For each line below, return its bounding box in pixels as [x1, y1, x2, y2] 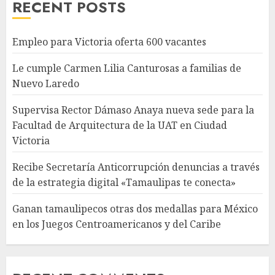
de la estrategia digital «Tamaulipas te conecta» [12, 176, 236, 190]
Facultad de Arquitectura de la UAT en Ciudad [12, 118, 227, 133]
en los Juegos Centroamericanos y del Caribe [12, 217, 221, 231]
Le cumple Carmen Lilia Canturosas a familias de [12, 61, 241, 76]
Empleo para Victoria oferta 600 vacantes [12, 35, 206, 49]
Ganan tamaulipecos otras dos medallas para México [12, 202, 258, 216]
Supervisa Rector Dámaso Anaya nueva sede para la [12, 103, 254, 117]
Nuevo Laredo [12, 77, 79, 91]
